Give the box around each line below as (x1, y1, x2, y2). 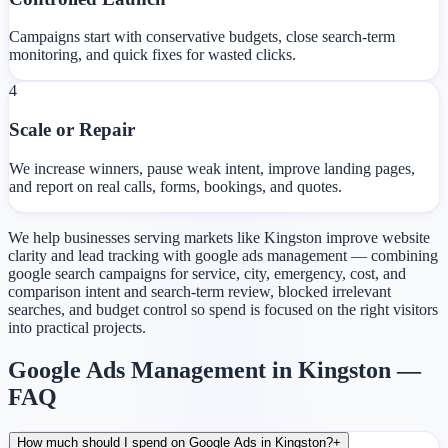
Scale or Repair (9, 119, 135, 141)
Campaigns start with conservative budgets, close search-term (9, 28, 395, 46)
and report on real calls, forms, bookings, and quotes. (9, 177, 342, 195)
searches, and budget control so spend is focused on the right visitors (8, 300, 438, 318)
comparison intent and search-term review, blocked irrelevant (8, 282, 391, 300)
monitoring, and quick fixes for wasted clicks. (9, 46, 296, 64)
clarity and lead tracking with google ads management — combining (8, 246, 438, 264)
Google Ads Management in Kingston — (8, 356, 421, 383)
